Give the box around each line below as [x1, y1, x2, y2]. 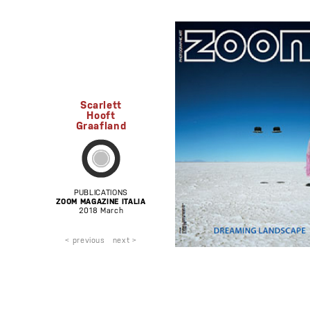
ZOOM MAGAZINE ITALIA [56, 196, 146, 206]
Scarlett [80, 98, 122, 111]
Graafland [75, 118, 127, 131]
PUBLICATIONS [74, 187, 128, 197]
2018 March [78, 205, 124, 215]
